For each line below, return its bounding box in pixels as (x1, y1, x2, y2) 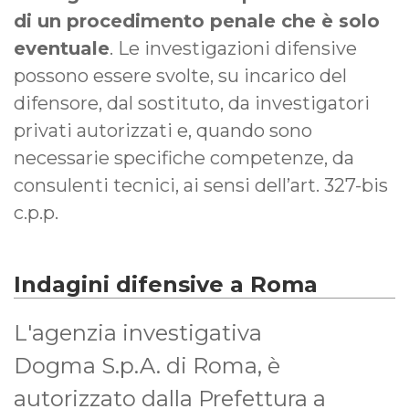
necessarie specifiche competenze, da (14, 146, 354, 169)
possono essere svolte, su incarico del (14, 64, 347, 87)
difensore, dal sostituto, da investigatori (14, 91, 370, 114)
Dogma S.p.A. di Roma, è (14, 351, 280, 379)
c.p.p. (14, 201, 58, 224)
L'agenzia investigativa (14, 319, 262, 346)
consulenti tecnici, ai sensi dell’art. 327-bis (14, 173, 388, 196)
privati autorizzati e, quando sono (14, 119, 312, 142)
